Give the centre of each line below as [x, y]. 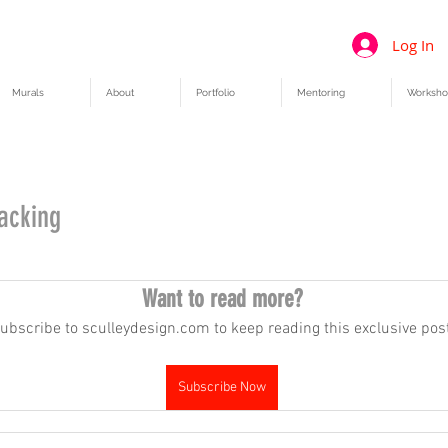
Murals [28, 92]
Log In [413, 44]
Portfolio [215, 92]
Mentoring [321, 92]
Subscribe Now [222, 387]
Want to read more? [222, 298]
